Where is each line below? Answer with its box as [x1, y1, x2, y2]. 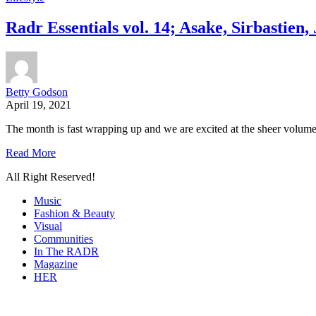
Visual [34, 220, 62, 233]
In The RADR [34, 245, 99, 258]
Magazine [34, 258, 78, 271]
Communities [34, 233, 93, 245]
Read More [6, 147, 56, 159]
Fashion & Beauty [34, 207, 115, 220]
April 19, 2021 [6, 99, 71, 111]
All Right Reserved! [6, 171, 95, 183]
